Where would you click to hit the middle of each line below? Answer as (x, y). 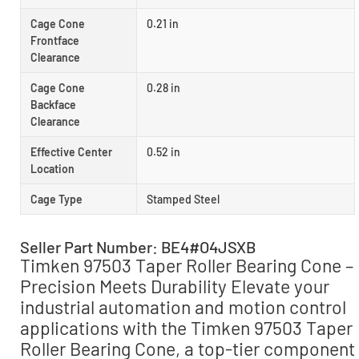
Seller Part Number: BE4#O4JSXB (138, 247)
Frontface (55, 41)
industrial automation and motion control (183, 307)
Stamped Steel (183, 200)
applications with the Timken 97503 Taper (186, 328)
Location (52, 169)
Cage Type (56, 200)
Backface (53, 105)
